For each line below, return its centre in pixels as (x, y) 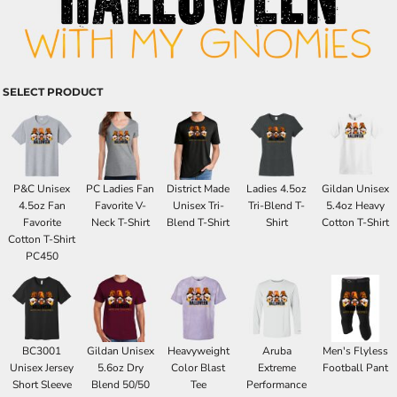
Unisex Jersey (42, 368)
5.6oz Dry (120, 368)
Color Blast (198, 368)
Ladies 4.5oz (277, 188)
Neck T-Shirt (120, 222)
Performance (277, 385)
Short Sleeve (42, 385)
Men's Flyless (355, 351)
